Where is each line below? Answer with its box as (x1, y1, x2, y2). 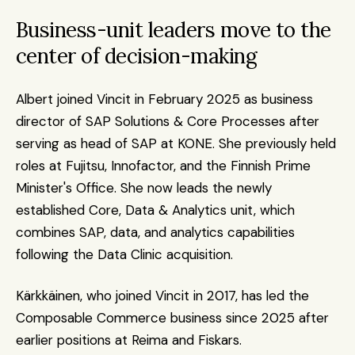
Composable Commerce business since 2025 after (16, 309, 329, 326)
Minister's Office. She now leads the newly (16, 179, 272, 197)
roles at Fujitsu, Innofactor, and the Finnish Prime (16, 157, 311, 174)
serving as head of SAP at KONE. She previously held (16, 135, 336, 152)
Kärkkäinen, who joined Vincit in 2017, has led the (16, 287, 309, 304)
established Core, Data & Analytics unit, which (16, 201, 295, 219)
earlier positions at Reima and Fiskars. (16, 331, 242, 349)
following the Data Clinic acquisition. (16, 246, 233, 263)
